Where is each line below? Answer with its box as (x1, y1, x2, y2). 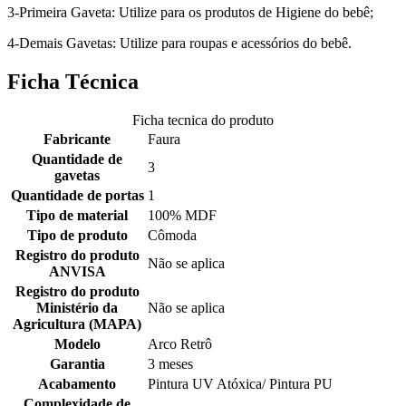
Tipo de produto (26, 227, 128, 244)
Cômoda (148, 227, 197, 244)
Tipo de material (26, 208, 128, 224)
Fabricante (43, 131, 111, 148)
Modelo (53, 336, 101, 353)
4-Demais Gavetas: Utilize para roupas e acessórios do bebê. (7, 35, 352, 52)
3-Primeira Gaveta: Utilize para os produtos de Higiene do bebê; (7, 5, 373, 21)
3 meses (148, 356, 193, 372)
